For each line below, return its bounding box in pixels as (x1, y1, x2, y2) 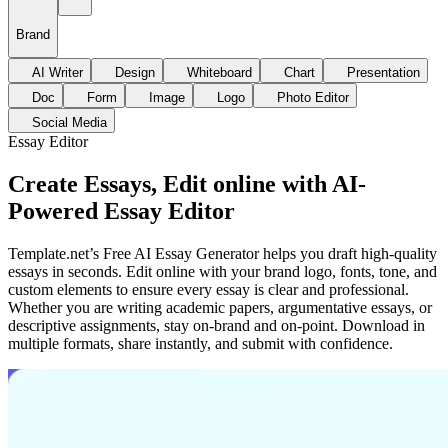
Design (115, 65, 155, 81)
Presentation (347, 65, 420, 81)
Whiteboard (187, 65, 252, 81)
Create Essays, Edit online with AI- (8, 171, 366, 198)
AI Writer (32, 65, 83, 81)
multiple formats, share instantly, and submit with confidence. (8, 334, 393, 352)
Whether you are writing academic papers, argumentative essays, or (8, 298, 432, 316)
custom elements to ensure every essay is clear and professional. (8, 280, 409, 298)
